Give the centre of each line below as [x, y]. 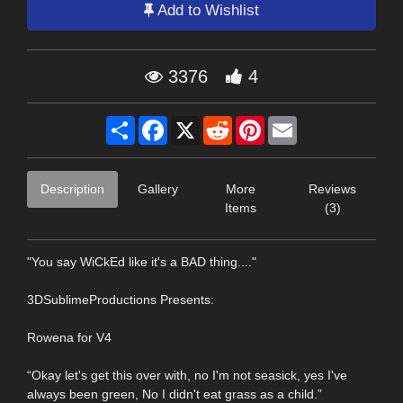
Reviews [333, 188]
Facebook [196, 123]
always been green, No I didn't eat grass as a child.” [175, 394]
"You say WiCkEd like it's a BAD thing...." [142, 261]
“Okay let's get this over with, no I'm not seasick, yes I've [187, 375]
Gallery [158, 188]
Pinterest [290, 123]
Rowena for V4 [69, 337]
